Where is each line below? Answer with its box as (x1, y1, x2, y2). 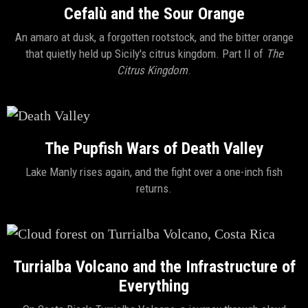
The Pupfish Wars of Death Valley (44, 139, 264, 158)
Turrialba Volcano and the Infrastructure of (12, 257, 296, 276)
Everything (119, 276, 189, 296)
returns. (136, 181, 172, 195)
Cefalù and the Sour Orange (63, 4, 245, 23)
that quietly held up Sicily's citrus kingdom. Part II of (25, 47, 266, 60)
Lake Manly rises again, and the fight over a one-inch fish (25, 165, 283, 179)
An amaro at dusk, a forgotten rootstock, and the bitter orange (14, 30, 294, 44)
